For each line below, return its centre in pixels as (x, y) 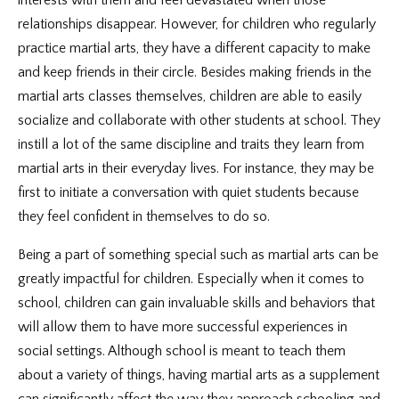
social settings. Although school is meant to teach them (182, 351)
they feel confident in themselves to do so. (144, 216)
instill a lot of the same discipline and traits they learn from (191, 144)
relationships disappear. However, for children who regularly (197, 24)
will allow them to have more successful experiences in (183, 327)
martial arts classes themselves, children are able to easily (190, 96)
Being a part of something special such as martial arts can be (198, 255)
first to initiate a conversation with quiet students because (188, 192)
